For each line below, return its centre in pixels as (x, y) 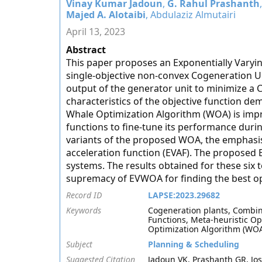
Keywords (84, 210)
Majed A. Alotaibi (106, 15)
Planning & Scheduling (194, 244)
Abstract (86, 50)
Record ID (84, 195)
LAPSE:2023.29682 (184, 195)
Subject (79, 244)
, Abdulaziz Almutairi (191, 15)
